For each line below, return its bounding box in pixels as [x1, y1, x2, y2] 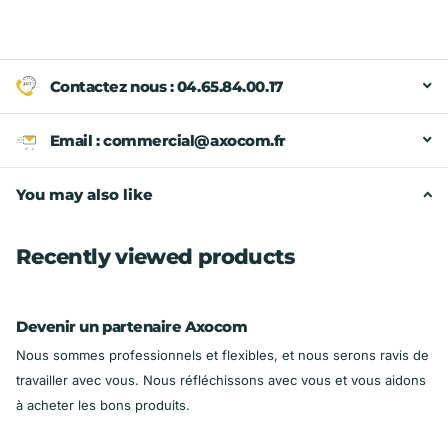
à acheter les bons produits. [16, 397, 190, 414]
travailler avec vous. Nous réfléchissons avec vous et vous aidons [16, 372, 426, 389]
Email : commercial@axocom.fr [49, 130, 286, 150]
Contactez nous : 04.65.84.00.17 [49, 76, 283, 96]
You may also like [16, 184, 153, 204]
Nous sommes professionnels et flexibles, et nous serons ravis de [16, 347, 429, 364]
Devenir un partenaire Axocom [16, 317, 248, 337]
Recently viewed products [16, 243, 294, 269]
